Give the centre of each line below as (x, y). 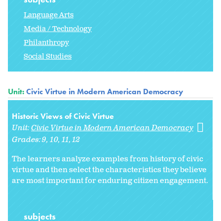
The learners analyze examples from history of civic (108, 159)
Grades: (27, 140)
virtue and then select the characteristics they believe (109, 170)
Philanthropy (46, 42)
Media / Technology (58, 29)
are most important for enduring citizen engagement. (110, 181)
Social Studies (48, 56)
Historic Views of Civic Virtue (63, 116)
